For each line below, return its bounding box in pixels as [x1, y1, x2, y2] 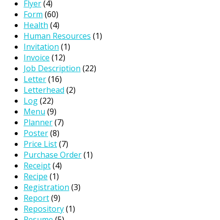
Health [24, 20, 48, 31]
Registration [24, 182, 69, 193]
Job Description [24, 63, 81, 74]
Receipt [24, 160, 51, 171]
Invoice [24, 52, 50, 63]
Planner [24, 117, 53, 128]
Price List [24, 138, 57, 150]
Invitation [24, 41, 59, 53]
